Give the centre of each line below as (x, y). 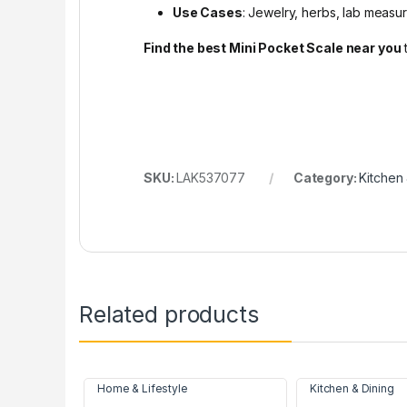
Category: (326, 178)
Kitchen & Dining (352, 389)
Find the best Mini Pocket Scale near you (273, 48)
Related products (169, 315)
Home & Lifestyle (143, 389)
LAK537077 (211, 178)
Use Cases (208, 13)
